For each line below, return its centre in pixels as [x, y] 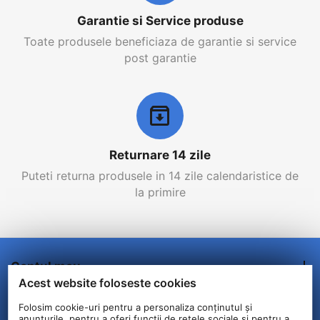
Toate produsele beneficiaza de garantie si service [160, 42]
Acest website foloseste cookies [108, 283]
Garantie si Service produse [160, 21]
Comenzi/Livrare [61, 302]
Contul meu [46, 266]
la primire [160, 192]
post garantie [160, 58]
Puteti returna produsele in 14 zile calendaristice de [160, 176]
